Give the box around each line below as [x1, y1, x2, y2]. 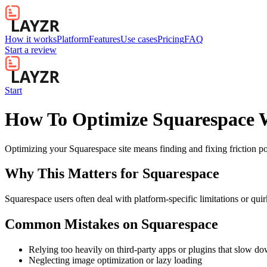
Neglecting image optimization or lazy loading [29, 255, 202, 266]
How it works [5, 34, 57, 45]
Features [89, 34, 120, 45]
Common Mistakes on [5, 216, 141, 232]
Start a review [5, 45, 57, 55]
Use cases [120, 34, 157, 45]
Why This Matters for [5, 166, 142, 182]
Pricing [157, 34, 184, 45]
